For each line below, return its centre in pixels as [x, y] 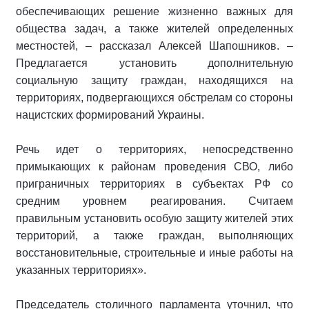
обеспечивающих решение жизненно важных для [154, 12]
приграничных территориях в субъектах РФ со [154, 184]
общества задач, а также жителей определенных [154, 29]
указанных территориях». [81, 270]
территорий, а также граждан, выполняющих [154, 236]
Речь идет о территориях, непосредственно [154, 150]
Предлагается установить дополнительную [154, 63]
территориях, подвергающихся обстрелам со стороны [154, 98]
